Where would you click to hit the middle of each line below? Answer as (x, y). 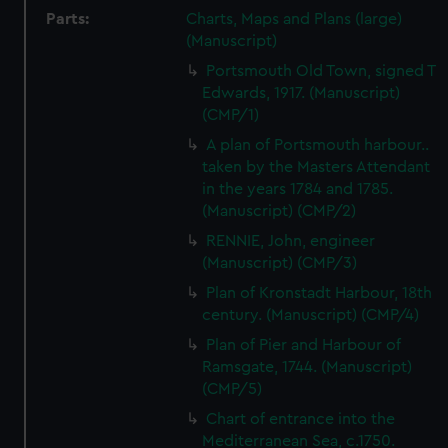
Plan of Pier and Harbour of (304, 345)
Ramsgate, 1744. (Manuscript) (307, 367)
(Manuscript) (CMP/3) (280, 263)
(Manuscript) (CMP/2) (279, 211)
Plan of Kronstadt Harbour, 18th (319, 293)
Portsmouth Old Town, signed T (321, 71)
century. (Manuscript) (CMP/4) (311, 315)
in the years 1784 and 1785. (298, 189)
